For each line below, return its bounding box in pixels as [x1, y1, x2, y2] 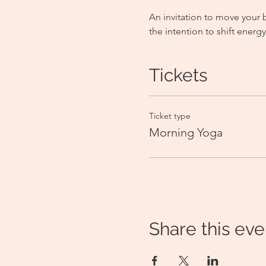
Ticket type [148, 110, 191, 121]
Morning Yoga [148, 125, 223, 140]
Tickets [148, 65, 207, 85]
